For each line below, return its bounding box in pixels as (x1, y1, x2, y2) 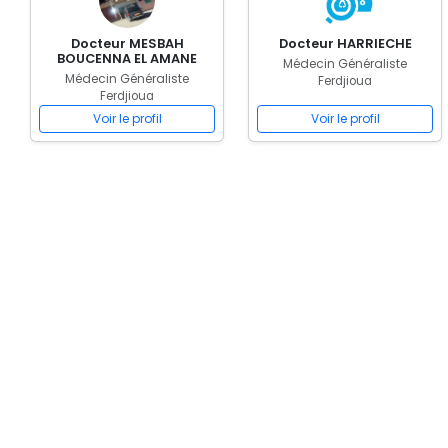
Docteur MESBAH (70, 35, 184, 52)
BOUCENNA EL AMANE (134, 50, 197, 67)
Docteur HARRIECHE (278, 35, 412, 52)
